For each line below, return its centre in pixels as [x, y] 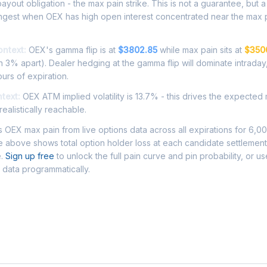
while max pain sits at [201, 50]
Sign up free [30, 156]
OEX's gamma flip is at [72, 50]
